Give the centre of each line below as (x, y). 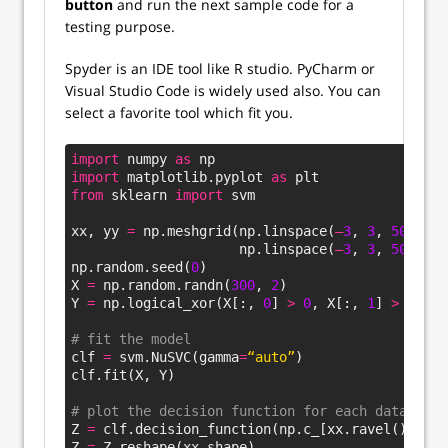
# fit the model (131, 339)
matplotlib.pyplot (195, 177)
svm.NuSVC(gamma (175, 357)
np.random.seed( (131, 267)
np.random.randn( (163, 285)
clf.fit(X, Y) (123, 375)
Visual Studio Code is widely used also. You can (223, 91)
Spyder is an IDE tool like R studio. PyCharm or (220, 69)
